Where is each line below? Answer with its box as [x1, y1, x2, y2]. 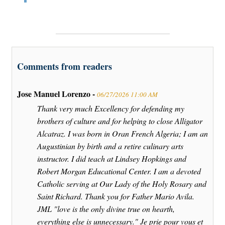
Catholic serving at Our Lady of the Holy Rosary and [37, 178, 206, 189]
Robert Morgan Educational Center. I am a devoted [37, 166, 201, 177]
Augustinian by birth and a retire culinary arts [37, 141, 183, 152]
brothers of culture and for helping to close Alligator [37, 116, 202, 127]
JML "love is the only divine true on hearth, [37, 203, 175, 214]
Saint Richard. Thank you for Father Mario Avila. [37, 191, 194, 202]
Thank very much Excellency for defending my [37, 103, 184, 114]
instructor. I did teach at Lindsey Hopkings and [37, 153, 186, 164]
